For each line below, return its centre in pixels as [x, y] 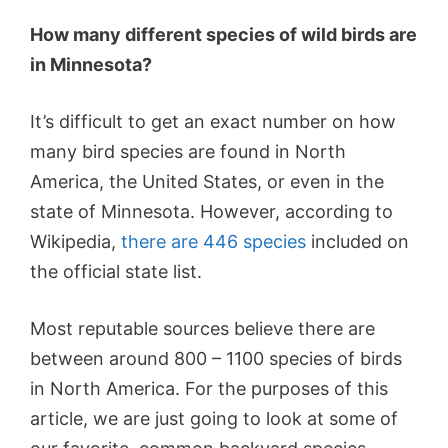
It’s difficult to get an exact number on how [213, 121]
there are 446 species [213, 241]
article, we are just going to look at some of [214, 418]
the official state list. [116, 271]
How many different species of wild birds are [223, 34]
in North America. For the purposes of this [209, 388]
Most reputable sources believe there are [202, 328]
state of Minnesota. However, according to [211, 211]
